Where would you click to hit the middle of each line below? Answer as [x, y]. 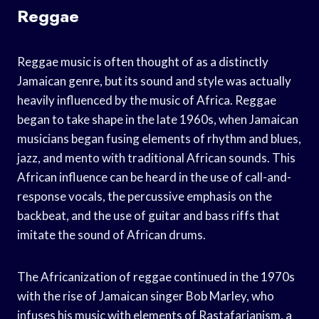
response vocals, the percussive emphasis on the [145, 196]
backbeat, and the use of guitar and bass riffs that [148, 215]
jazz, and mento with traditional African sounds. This [156, 157]
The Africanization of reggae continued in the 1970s [156, 276]
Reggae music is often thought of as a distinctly [143, 61]
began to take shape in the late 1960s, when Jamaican [158, 119]
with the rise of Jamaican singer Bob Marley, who [146, 296]
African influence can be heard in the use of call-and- [154, 177]
